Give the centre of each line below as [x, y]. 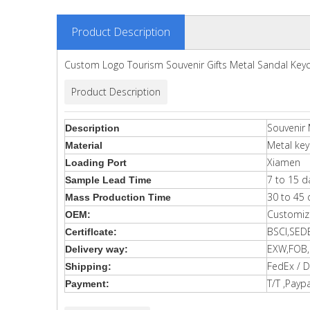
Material [84, 145]
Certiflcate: [91, 232]
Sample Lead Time [108, 180]
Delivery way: [97, 249]
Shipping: [88, 266]
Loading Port [96, 163]
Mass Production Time [118, 197]
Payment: [87, 284]
